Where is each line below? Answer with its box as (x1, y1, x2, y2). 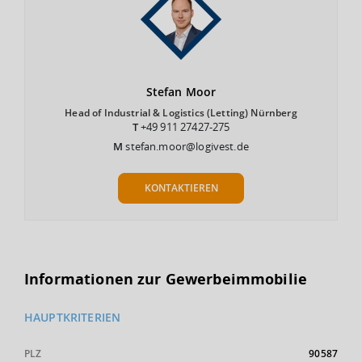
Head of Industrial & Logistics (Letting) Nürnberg (65, 106, 297, 120)
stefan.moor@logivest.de (125, 139, 249, 154)
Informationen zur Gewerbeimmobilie (24, 269, 308, 288)
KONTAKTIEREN (144, 181, 218, 195)
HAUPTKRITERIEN (24, 309, 121, 325)
